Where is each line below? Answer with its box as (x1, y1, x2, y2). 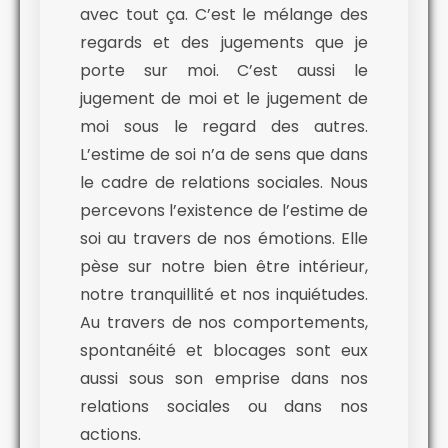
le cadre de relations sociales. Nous (80, 171, 368, 195)
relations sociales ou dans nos (80, 395, 368, 419)
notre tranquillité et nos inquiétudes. (80, 283, 368, 307)
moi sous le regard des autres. (80, 115, 368, 139)
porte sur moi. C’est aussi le (80, 59, 368, 83)
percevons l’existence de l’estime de (80, 199, 368, 223)
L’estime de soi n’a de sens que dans (80, 143, 368, 167)
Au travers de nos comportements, (80, 311, 368, 335)
